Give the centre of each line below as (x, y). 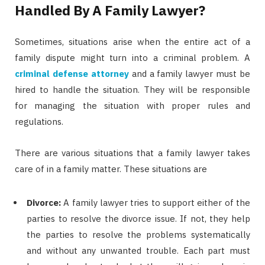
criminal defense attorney (72, 73)
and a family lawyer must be (189, 73)
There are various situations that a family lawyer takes (132, 153)
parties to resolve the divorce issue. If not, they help (138, 218)
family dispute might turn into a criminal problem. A (132, 57)
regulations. (40, 121)
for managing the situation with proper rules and (132, 105)
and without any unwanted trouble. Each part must (138, 250)
